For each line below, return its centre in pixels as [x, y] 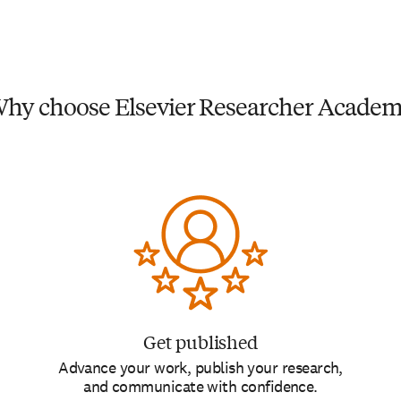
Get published [200, 341]
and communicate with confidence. [200, 386]
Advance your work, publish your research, [200, 367]
